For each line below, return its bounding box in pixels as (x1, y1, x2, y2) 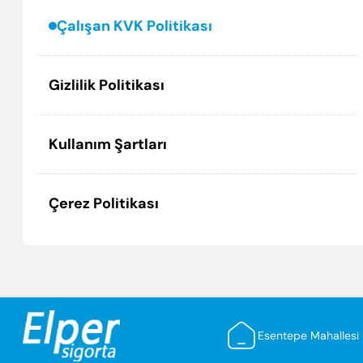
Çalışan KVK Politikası (57, 16, 212, 36)
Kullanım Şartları (49, 135, 167, 154)
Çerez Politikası (49, 194, 159, 213)
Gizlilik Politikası (49, 75, 164, 95)
